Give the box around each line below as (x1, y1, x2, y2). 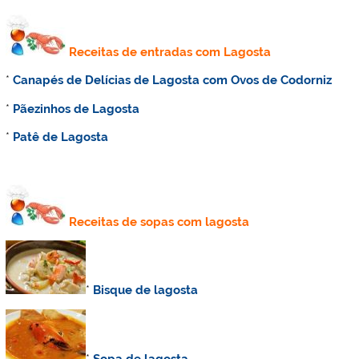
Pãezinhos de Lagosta (13, 101, 140, 116)
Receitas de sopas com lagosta (69, 214, 250, 229)
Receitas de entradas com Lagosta (69, 45, 272, 59)
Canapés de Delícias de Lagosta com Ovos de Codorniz (13, 73, 333, 88)
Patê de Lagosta (13, 130, 109, 145)
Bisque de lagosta (93, 283, 199, 298)
